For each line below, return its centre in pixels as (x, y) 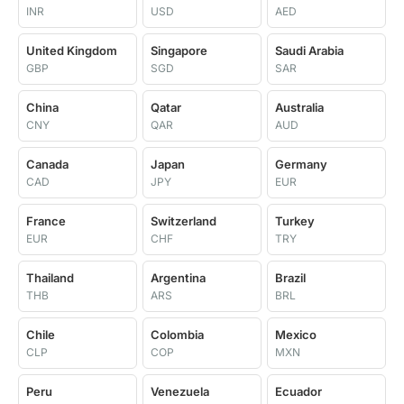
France (46, 221)
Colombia (177, 335)
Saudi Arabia (309, 50)
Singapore (179, 50)
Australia (299, 107)
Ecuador (298, 391)
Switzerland (184, 221)
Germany (301, 164)
